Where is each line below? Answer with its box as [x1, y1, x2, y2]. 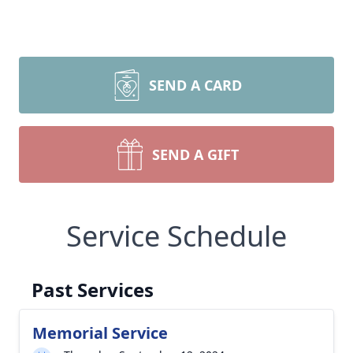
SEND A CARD [149, 76, 242, 95]
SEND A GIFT [152, 145, 239, 164]
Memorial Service [32, 322, 168, 344]
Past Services [32, 277, 154, 303]
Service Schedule [66, 217, 287, 255]
